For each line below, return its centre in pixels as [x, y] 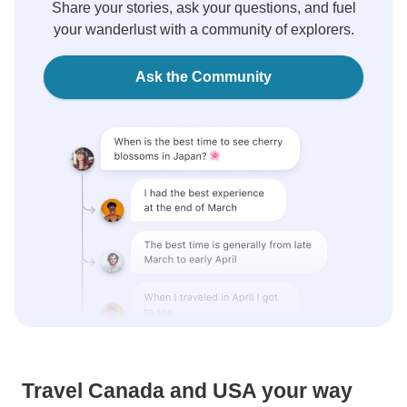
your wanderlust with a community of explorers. [203, 30]
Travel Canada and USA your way [187, 391]
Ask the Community [203, 77]
